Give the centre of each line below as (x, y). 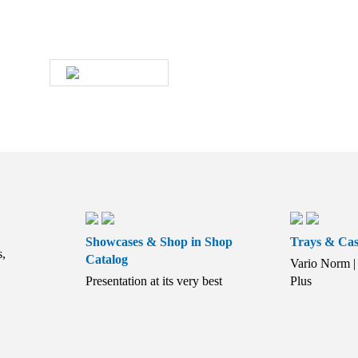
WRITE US (126, 72)
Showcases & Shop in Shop (159, 242)
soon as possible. (92, 12)
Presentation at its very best (154, 281)
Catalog (107, 259)
